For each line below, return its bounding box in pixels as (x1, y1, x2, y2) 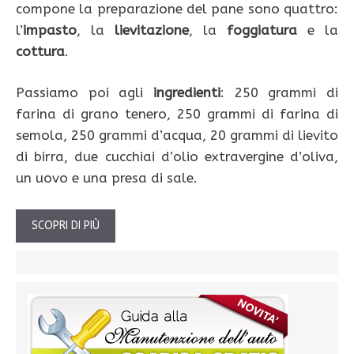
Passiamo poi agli (16, 85, 153, 101)
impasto (23, 21, 77, 38)
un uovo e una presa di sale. (16, 170, 198, 186)
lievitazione (115, 21, 189, 38)
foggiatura (227, 21, 297, 38)
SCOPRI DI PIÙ (32, 218, 100, 232)
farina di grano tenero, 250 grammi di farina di (16, 106, 338, 122)
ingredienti (153, 85, 220, 101)
